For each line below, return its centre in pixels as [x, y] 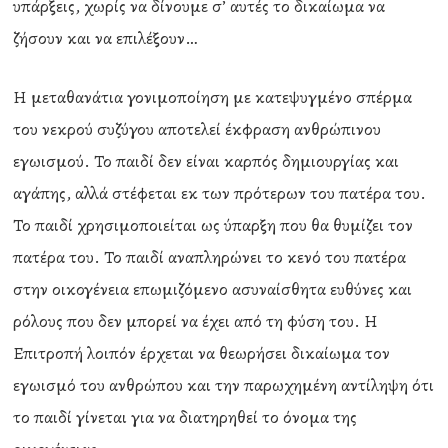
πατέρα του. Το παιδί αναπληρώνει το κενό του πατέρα [210, 257]
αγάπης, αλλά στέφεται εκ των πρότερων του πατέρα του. [220, 193]
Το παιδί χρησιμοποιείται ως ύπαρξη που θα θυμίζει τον [213, 225]
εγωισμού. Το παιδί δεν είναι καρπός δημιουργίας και [206, 161]
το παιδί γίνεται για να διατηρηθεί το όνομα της [185, 417]
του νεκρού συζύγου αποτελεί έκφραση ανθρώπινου [197, 129]
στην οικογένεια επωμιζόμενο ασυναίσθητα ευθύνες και [213, 289]
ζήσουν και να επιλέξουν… [105, 38]
